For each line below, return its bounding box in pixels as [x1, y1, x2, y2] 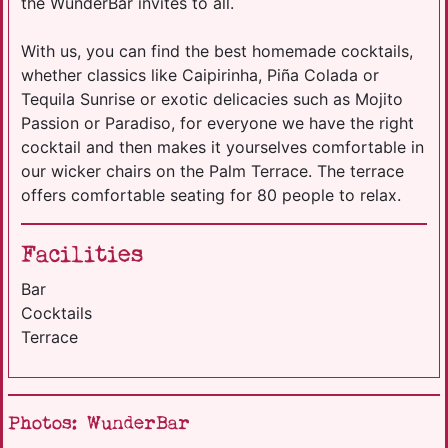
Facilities [21, 238, 143, 271]
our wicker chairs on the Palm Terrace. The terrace [21, 160, 404, 181]
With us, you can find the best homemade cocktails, [21, 40, 413, 61]
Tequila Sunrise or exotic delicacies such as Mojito [21, 88, 403, 109]
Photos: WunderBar [8, 410, 190, 436]
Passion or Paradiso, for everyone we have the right [21, 112, 414, 133]
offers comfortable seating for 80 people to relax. [21, 184, 401, 205]
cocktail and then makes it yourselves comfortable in [21, 136, 424, 157]
